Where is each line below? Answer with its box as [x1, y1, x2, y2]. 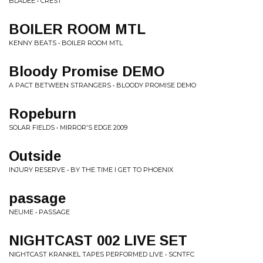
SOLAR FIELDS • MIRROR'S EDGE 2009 [9, 123, 127, 131]
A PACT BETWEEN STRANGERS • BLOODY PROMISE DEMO [9, 81, 196, 89]
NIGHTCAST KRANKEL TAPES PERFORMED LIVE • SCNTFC [9, 250, 194, 258]
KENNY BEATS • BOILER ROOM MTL [9, 39, 123, 47]
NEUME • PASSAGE [9, 208, 70, 216]
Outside [9, 148, 61, 164]
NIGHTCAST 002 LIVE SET [9, 232, 187, 248]
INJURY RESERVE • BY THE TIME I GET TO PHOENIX [9, 166, 173, 174]
